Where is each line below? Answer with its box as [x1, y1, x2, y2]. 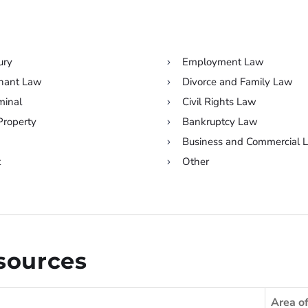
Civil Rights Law [182, 95, 257, 109]
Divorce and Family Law [182, 75, 294, 89]
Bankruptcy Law [182, 115, 258, 129]
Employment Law [182, 55, 265, 69]
